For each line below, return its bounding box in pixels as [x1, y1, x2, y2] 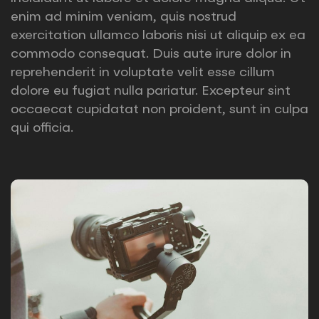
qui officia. [11, 121, 73, 135]
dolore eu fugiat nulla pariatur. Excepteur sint [11, 84, 291, 98]
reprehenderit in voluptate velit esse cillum [11, 66, 275, 79]
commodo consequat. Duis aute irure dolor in [11, 47, 291, 61]
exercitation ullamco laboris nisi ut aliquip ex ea [11, 28, 305, 42]
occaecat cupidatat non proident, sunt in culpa [11, 103, 308, 116]
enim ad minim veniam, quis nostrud [11, 10, 236, 23]
